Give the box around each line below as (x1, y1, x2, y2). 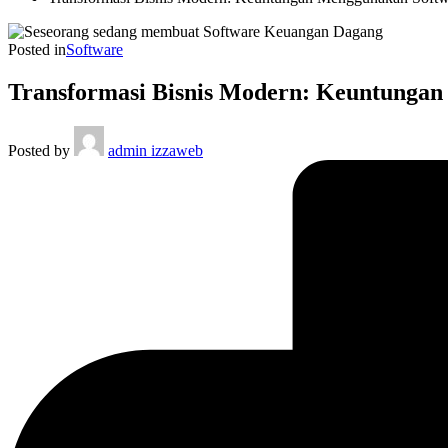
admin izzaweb (108, 141, 203, 159)
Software (66, 41, 123, 58)
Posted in (8, 41, 66, 58)
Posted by (8, 141, 70, 159)
